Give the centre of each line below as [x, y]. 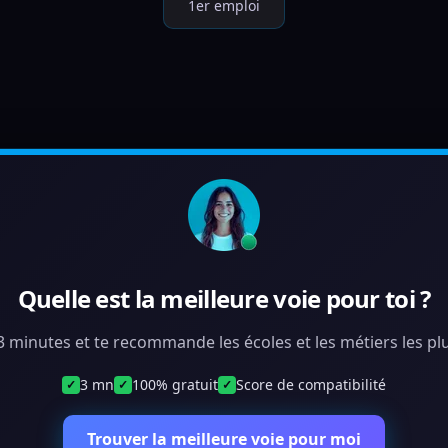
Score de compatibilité [311, 384]
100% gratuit [175, 384]
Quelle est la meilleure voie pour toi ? [224, 298]
